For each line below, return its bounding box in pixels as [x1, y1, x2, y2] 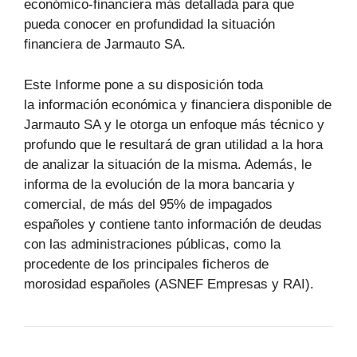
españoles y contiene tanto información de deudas [24, 216, 322, 232]
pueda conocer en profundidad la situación [24, 17, 275, 32]
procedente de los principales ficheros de [24, 256, 269, 272]
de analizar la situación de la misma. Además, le [24, 156, 312, 172]
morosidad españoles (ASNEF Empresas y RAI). [24, 276, 314, 292]
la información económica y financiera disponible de [24, 96, 331, 112]
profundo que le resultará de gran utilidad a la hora [24, 136, 323, 152]
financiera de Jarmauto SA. [24, 37, 186, 52]
